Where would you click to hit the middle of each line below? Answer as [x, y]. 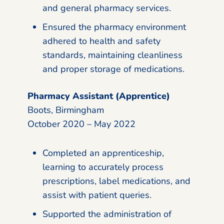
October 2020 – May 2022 [81, 124]
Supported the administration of [107, 214]
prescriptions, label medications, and [116, 181]
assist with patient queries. [97, 195]
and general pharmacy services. [107, 8]
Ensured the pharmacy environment [114, 27]
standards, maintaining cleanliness [112, 55]
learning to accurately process [103, 167]
